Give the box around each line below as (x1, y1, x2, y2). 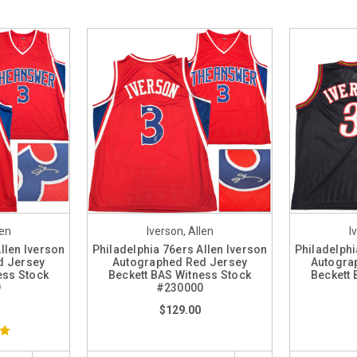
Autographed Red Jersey (112, 256, 248, 269)
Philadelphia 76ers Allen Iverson (92, 243, 268, 256)
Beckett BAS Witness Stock (108, 269, 252, 281)
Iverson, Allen (146, 225, 214, 237)
